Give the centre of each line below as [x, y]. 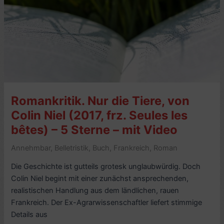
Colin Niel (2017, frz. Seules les [99, 115]
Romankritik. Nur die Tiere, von [100, 100]
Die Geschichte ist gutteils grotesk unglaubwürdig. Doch [106, 167]
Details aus [29, 215]
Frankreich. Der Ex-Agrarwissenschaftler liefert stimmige [107, 203]
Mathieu [24, 14]
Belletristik [72, 148]
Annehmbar [31, 148]
